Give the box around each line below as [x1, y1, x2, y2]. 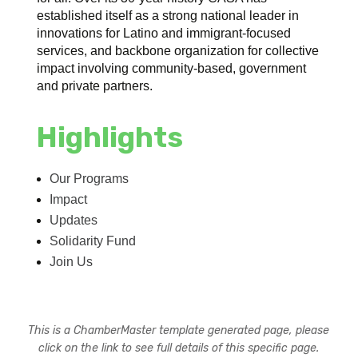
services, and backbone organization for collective [37, 43, 320, 58]
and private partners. [37, 78, 153, 93]
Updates [50, 213, 98, 227]
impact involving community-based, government [37, 61, 307, 75]
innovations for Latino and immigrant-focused [37, 26, 292, 40]
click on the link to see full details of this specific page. [38, 340, 320, 355]
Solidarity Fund [50, 233, 137, 248]
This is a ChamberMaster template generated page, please [28, 323, 330, 337]
